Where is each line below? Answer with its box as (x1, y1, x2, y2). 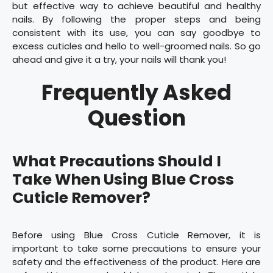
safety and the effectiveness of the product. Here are (12, 255, 261, 269)
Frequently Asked (41, 77, 232, 108)
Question (87, 103, 186, 133)
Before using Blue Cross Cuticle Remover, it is (12, 229, 261, 242)
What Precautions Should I (12, 151, 221, 172)
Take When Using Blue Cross (12, 169, 234, 191)
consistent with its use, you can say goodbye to (12, 26, 261, 39)
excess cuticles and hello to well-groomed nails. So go (12, 39, 261, 52)
